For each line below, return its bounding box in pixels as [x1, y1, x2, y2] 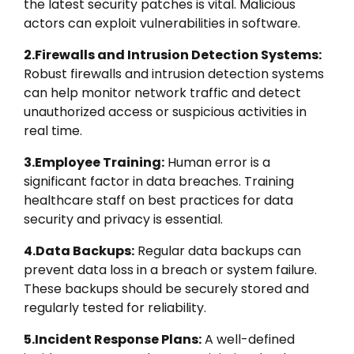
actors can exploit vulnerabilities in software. [24, 14, 300, 32]
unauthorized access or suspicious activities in [24, 103, 307, 121]
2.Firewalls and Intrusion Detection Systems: [24, 46, 322, 64]
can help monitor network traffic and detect [24, 84, 301, 102]
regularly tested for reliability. [24, 299, 206, 317]
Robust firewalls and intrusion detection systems [24, 65, 324, 83]
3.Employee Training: [24, 153, 164, 171]
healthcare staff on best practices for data [24, 191, 293, 209]
